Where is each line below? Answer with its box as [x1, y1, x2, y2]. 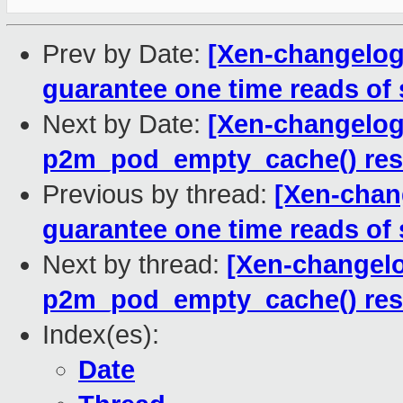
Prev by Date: [42, 40, 208, 69]
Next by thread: [42, 250, 227, 280]
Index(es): [42, 320, 159, 350]
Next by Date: [42, 110, 208, 139]
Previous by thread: [42, 180, 274, 210]
